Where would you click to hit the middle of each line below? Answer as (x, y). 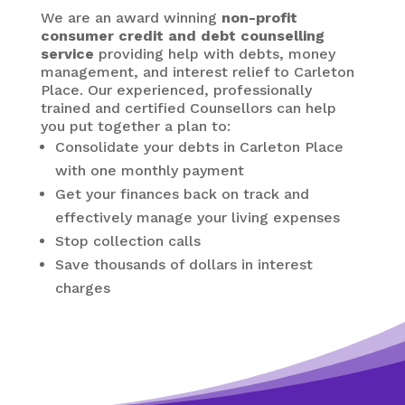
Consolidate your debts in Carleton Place (199, 147)
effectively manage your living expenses (197, 217)
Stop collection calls (127, 241)
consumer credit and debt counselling (182, 36)
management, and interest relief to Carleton (197, 72)
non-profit (259, 18)
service (67, 54)
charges (82, 288)
